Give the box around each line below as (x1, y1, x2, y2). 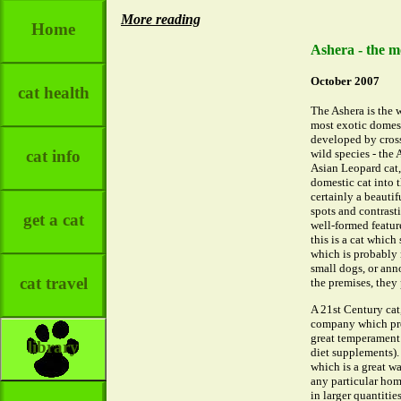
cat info (26, 147, 81, 166)
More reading (121, 12, 200, 28)
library (28, 337, 79, 356)
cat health (17, 83, 90, 102)
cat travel (19, 274, 88, 293)
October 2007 (310, 73, 380, 88)
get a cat (22, 210, 84, 229)
